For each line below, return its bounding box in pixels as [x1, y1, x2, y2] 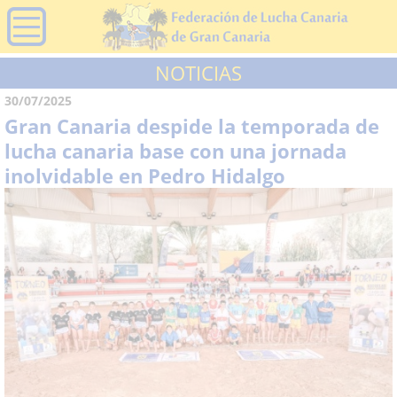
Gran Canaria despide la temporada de [4, 113, 379, 139]
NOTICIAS [155, 59, 242, 86]
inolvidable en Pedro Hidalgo [4, 162, 285, 189]
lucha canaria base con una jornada [4, 137, 346, 164]
